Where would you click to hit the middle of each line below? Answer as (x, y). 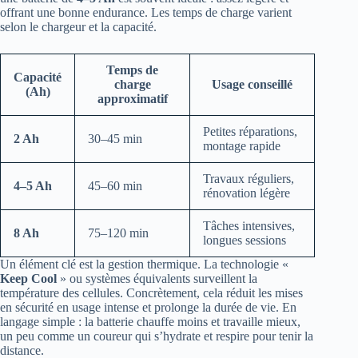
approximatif (132, 98)
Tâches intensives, (249, 225)
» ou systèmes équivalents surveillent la (157, 278)
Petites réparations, (250, 131)
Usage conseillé (252, 84)
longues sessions (245, 240)
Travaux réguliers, (249, 178)
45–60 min (115, 185)
